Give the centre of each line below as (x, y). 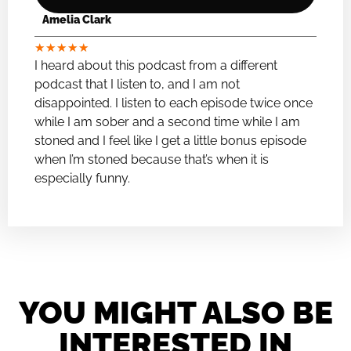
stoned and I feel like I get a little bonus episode (171, 141)
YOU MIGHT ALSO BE (175, 312)
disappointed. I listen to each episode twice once (174, 103)
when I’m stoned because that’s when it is (152, 159)
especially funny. (83, 178)
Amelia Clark (77, 20)
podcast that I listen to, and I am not (138, 84)
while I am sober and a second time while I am (168, 122)
